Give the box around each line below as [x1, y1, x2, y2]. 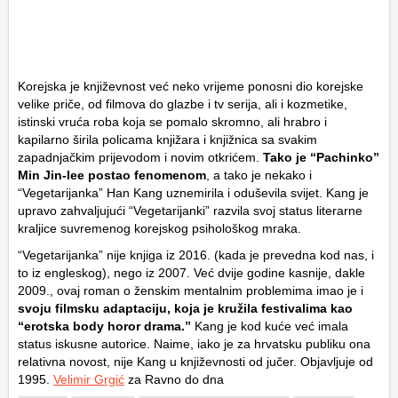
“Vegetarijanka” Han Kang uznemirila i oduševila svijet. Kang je [18, 186, 369, 201]
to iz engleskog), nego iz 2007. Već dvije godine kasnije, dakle [18, 266, 365, 281]
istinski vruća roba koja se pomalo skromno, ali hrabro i [18, 115, 327, 130]
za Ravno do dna [124, 372, 224, 387]
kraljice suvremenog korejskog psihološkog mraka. [18, 221, 301, 236]
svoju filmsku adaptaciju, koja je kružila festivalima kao [18, 301, 353, 316]
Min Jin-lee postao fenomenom [18, 168, 206, 183]
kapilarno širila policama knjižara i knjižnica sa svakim [18, 132, 317, 147]
